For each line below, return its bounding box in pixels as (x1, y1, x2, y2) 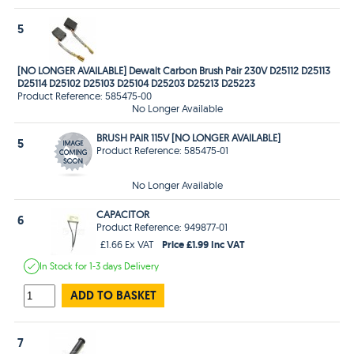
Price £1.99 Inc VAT (162, 236, 246, 251)
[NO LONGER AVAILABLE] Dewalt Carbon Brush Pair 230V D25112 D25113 (17, 63, 331, 77)
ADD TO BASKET (70, 287, 156, 303)
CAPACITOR (96, 207, 150, 220)
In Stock (40, 259, 76, 272)
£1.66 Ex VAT (100, 237, 155, 250)
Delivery (124, 259, 160, 272)
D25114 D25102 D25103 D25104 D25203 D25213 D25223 (17, 76, 256, 89)
